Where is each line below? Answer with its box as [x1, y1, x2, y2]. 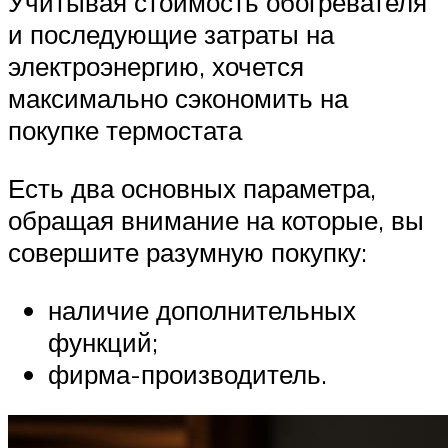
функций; [48, 325, 158, 358]
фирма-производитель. [48, 357, 327, 390]
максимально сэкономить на [8, 82, 348, 115]
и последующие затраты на [8, 18, 334, 51]
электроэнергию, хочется [8, 50, 304, 83]
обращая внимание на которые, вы [8, 203, 424, 236]
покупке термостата [8, 114, 242, 147]
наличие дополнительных [48, 293, 356, 326]
